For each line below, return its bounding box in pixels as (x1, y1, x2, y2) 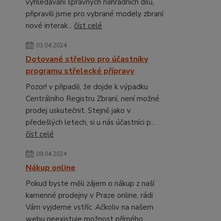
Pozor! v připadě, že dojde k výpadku (26, 82, 148, 92)
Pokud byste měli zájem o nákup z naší (26, 179, 154, 189)
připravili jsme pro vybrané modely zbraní (26, 9, 163, 19)
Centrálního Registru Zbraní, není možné (26, 94, 159, 104)
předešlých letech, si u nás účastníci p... (26, 117, 155, 128)
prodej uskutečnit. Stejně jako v (26, 106, 131, 116)
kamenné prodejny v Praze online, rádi (26, 190, 153, 201)
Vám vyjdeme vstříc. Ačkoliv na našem (26, 202, 153, 213)
